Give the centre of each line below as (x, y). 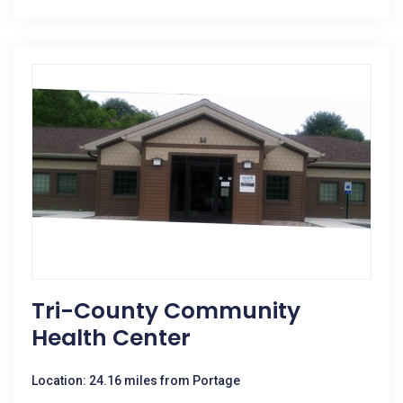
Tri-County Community (166, 311)
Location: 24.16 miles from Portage (136, 381)
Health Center (111, 338)
